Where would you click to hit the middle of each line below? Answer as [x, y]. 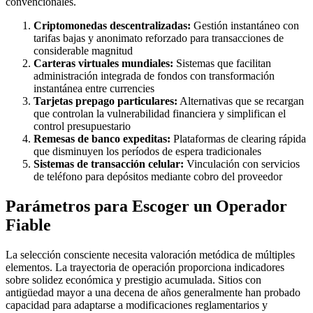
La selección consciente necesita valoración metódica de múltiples [150, 255]
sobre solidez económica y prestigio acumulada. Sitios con [133, 280]
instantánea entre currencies [94, 89]
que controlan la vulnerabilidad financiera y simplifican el [160, 114]
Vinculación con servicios [242, 164]
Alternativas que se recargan [241, 101]
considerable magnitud [83, 51]
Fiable [28, 225]
